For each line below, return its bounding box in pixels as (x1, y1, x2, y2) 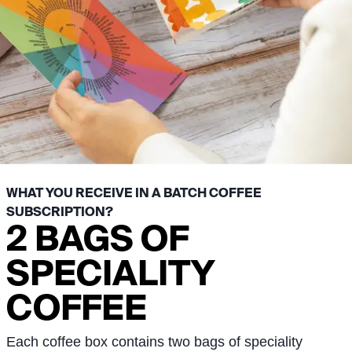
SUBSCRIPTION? (6, 203, 113, 218)
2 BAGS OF (6, 218, 189, 258)
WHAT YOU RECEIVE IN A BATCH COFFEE (6, 185, 262, 200)
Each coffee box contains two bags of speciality (6, 333, 302, 350)
